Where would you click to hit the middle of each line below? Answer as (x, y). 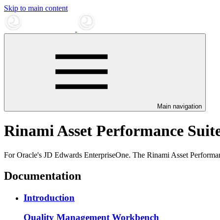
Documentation (42, 176)
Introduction (49, 197)
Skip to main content (36, 8)
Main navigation (179, 106)
